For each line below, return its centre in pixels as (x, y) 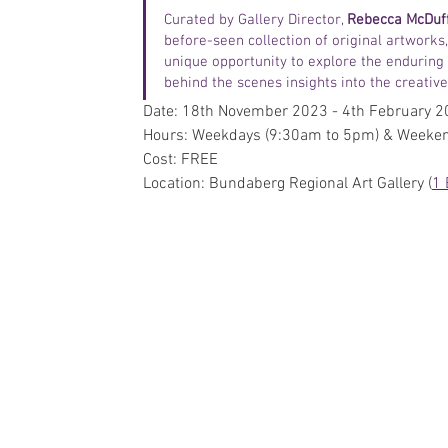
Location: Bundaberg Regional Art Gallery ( (287, 184)
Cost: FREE (180, 160)
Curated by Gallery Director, (255, 20)
